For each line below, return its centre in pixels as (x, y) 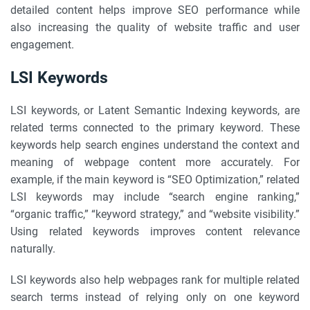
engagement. (42, 45)
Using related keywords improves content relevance (155, 231)
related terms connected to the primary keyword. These (155, 128)
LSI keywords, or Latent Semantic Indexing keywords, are (155, 110)
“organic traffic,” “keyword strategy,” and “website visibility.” (155, 214)
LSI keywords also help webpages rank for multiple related (155, 280)
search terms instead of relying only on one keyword (155, 297)
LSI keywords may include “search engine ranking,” (155, 197)
